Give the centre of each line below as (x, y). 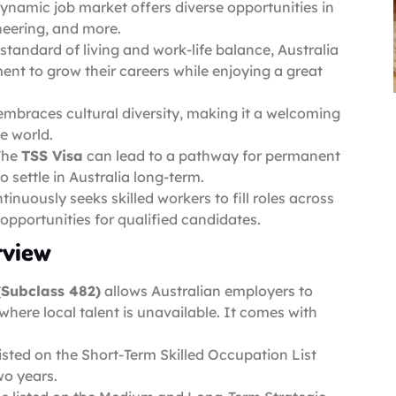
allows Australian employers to (207, 290)
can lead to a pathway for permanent (212, 155)
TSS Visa (52, 155)
